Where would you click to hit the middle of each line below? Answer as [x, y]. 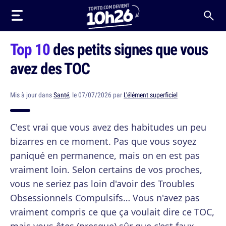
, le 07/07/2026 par [96, 95]
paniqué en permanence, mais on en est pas [105, 155]
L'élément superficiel [151, 95]
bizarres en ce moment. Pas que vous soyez [103, 141]
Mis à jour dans [32, 95]
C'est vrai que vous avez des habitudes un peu [108, 127]
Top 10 [30, 49]
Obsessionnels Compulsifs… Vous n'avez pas [105, 198]
